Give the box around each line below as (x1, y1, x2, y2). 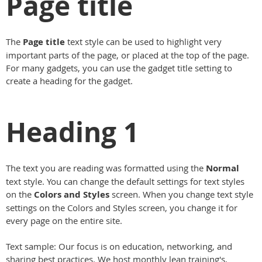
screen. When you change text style (109, 188, 253, 201)
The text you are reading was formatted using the (6, 162, 206, 174)
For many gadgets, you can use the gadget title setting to (6, 61, 232, 74)
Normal (206, 162, 239, 175)
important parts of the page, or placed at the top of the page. (6, 49, 249, 61)
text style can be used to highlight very (65, 35, 222, 47)
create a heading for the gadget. (6, 74, 133, 87)
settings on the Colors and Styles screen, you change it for (6, 202, 237, 214)
